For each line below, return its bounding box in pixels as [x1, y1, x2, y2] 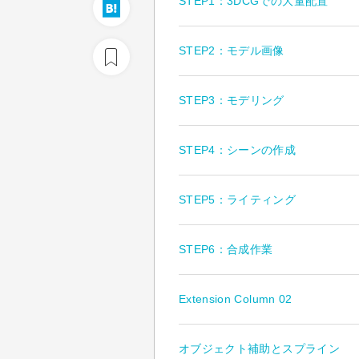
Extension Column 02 [179, 292, 292, 306]
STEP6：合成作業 [179, 243, 273, 256]
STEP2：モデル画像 [179, 44, 284, 58]
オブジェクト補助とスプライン [179, 342, 340, 356]
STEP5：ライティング [179, 193, 296, 207]
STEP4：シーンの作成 [179, 143, 296, 157]
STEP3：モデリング [179, 94, 284, 107]
